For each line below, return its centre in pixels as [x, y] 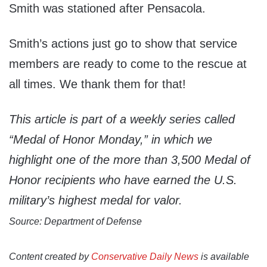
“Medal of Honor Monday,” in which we [111, 140]
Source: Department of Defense [75, 222]
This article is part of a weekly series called [122, 119]
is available [224, 257]
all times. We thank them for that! [97, 84]
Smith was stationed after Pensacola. [107, 9]
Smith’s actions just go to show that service [123, 44]
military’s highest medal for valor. [96, 201]
